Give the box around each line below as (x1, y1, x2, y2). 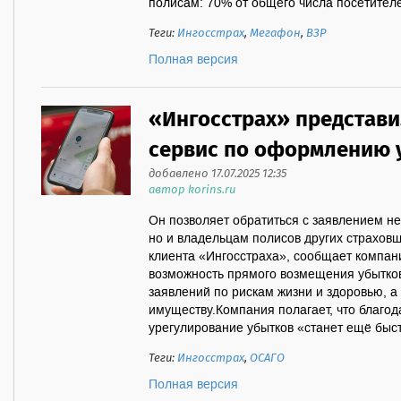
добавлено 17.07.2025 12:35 (149, 165, 286, 183)
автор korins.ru (149, 181, 235, 200)
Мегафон (250, 24, 301, 43)
